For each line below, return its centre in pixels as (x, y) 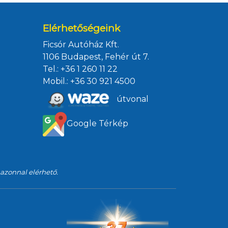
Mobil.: (56, 81)
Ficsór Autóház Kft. (81, 45)
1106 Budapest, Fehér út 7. (96, 57)
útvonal (132, 99)
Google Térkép (97, 124)
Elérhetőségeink (81, 28)
